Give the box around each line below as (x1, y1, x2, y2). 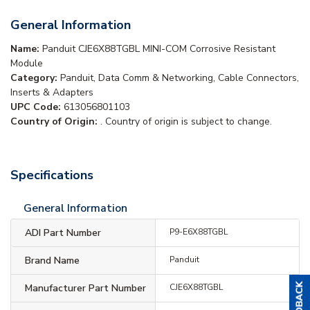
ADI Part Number (25, 226, 101, 239)
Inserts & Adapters (10, 85, 93, 99)
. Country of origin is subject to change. (100, 114, 272, 128)
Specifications (10, 166, 93, 183)
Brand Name (25, 253, 80, 267)
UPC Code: (10, 100, 64, 113)
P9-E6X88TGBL (169, 226, 228, 237)
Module (10, 56, 43, 70)
